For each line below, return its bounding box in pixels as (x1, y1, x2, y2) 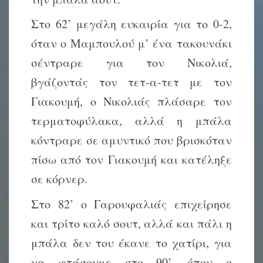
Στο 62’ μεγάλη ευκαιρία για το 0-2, (31, 16, 232, 32)
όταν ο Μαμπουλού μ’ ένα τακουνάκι (31, 35, 232, 52)
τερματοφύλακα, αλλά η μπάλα (31, 113, 232, 129)
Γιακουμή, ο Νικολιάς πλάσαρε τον (31, 93, 232, 110)
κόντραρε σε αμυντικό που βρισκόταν (31, 132, 232, 149)
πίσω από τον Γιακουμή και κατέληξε (31, 151, 232, 168)
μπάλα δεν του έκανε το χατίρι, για (31, 234, 232, 251)
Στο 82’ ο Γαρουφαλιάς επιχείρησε (31, 195, 232, 212)
